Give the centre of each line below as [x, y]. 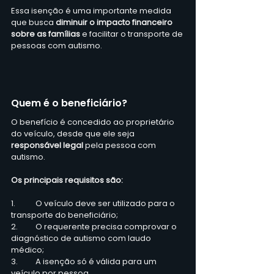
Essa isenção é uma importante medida [92, 10]
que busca [32, 22]
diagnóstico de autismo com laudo [82, 238]
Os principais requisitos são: [67, 180]
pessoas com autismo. [57, 45]
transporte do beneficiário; [65, 215]
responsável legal [48, 145]
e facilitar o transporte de [132, 34]
